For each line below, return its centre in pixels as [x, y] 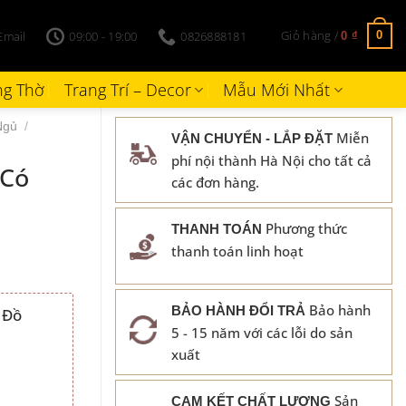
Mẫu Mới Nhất [277, 90]
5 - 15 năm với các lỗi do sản [262, 332]
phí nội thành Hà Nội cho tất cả [271, 160]
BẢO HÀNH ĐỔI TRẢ [238, 310]
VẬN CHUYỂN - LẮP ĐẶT [252, 138]
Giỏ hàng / [311, 35]
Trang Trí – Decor [127, 90]
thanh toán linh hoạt [237, 251]
